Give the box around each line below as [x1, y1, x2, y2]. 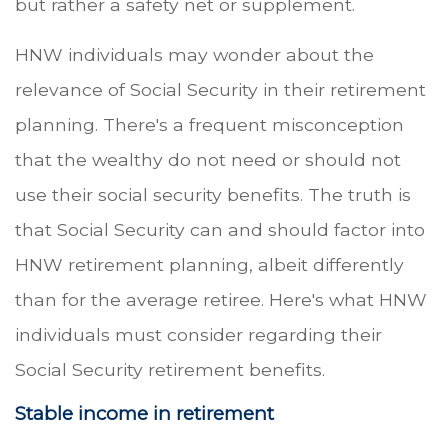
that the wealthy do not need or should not [15, 149, 401, 171]
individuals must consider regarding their [15, 324, 382, 346]
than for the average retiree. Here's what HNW [15, 289, 427, 311]
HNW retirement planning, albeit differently [15, 254, 404, 276]
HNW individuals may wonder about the [15, 44, 374, 66]
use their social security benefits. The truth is [15, 184, 411, 206]
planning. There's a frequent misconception [15, 114, 404, 136]
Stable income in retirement [15, 402, 274, 426]
